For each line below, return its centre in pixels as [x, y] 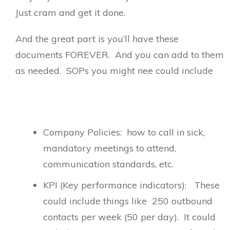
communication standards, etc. [108, 164]
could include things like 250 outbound [128, 201]
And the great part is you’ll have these [97, 39]
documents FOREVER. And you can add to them [120, 54]
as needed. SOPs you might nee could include [114, 70]
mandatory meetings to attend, [110, 148]
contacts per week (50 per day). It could [129, 217]
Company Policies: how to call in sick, [124, 132]
